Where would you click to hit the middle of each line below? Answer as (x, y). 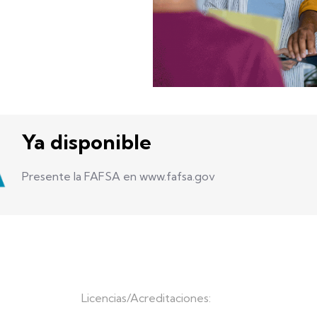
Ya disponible (86, 142)
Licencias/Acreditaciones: (146, 298)
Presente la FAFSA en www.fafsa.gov (118, 177)
